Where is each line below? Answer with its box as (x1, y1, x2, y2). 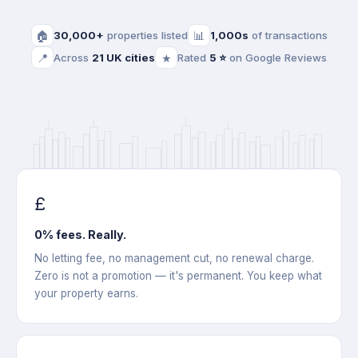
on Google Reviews (226, 50, 327, 64)
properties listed (103, 28, 188, 42)
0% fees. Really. (34, 228, 126, 242)
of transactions (248, 28, 328, 42)
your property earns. (34, 287, 138, 300)
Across (54, 50, 92, 64)
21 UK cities (92, 50, 155, 64)
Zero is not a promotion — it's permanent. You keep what (34, 269, 322, 283)
